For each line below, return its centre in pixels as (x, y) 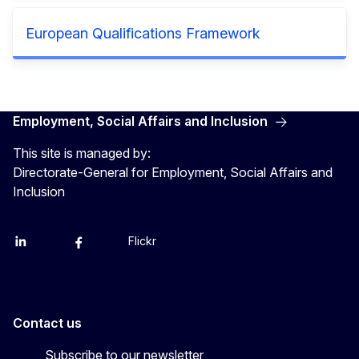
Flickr (142, 240)
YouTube (122, 248)
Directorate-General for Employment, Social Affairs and (173, 172)
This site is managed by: (82, 153)
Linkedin (34, 248)
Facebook (97, 248)
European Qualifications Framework (143, 33)
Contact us (47, 323)
